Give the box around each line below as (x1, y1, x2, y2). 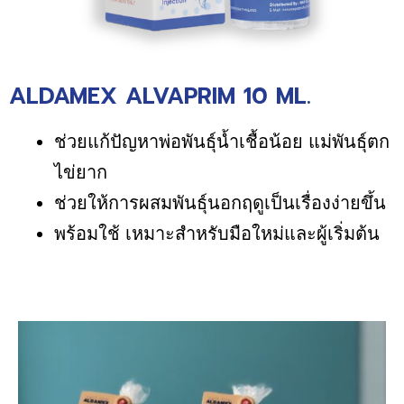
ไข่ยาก (54, 161, 113, 183)
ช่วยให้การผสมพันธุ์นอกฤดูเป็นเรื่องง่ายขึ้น (54, 191, 386, 214)
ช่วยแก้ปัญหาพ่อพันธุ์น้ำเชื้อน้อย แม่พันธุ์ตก (54, 130, 390, 152)
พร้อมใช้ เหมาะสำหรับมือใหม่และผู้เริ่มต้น (54, 222, 380, 244)
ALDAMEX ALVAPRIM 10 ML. (9, 78, 311, 114)
